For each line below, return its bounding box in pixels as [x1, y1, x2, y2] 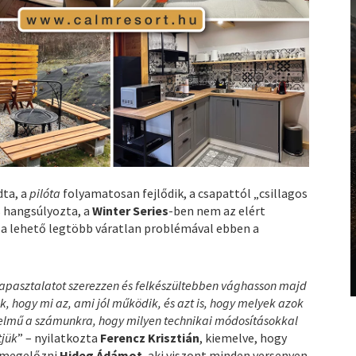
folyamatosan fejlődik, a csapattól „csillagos [63, 185, 308, 202]
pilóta [29, 185, 64, 202]
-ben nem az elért [168, 203, 266, 219]
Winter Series [92, 203, 169, 219]
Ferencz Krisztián [100, 330, 200, 346]
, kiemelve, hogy [199, 330, 288, 346]
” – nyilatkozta [17, 330, 101, 346]
